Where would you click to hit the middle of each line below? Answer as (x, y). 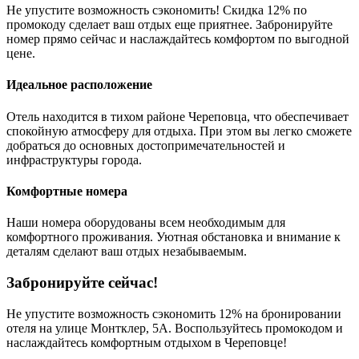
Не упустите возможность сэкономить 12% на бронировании (174, 313)
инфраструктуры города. (74, 159)
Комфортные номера (67, 191)
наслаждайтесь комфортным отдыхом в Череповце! (147, 342)
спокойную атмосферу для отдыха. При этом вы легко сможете (179, 131)
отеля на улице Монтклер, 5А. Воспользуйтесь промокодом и (175, 328)
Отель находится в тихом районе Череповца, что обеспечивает (177, 116)
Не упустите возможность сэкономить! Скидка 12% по (157, 10)
